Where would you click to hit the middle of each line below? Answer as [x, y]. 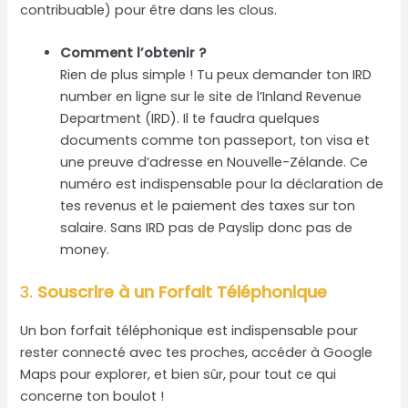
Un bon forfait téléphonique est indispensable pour [189, 330]
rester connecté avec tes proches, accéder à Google [197, 352]
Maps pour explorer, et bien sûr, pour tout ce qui [178, 374]
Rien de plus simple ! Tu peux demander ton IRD [216, 75]
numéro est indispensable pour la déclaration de [222, 184]
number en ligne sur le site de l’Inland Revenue [211, 97]
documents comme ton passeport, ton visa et [215, 141]
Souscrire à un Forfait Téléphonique [183, 291]
